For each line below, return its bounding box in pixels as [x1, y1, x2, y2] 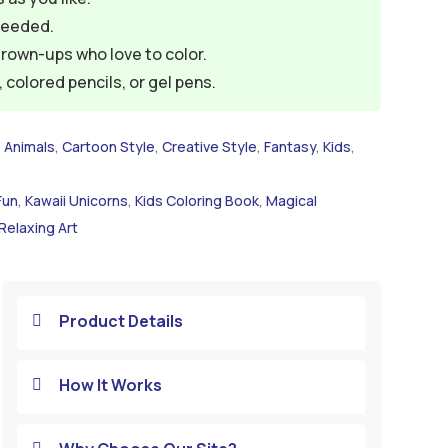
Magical [265, 190, 317, 210]
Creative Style [161, 136, 257, 156]
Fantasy [263, 136, 316, 156]
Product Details [58, 309, 183, 332]
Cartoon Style [61, 136, 155, 156]
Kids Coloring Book [134, 190, 259, 210]
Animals [3, 136, 55, 156]
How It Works [58, 373, 162, 396]
